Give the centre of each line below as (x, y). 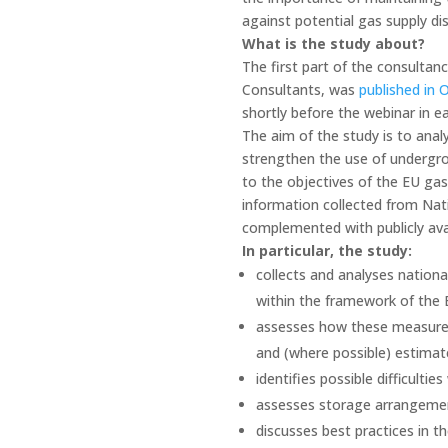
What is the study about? (333, 43)
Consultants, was (300, 89)
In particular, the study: (326, 250)
